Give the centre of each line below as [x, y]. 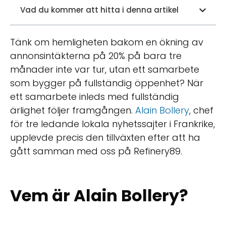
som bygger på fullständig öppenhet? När [107, 83]
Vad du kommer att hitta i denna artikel [99, 10]
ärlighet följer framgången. [73, 110]
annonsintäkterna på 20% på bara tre [96, 56]
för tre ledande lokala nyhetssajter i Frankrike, [112, 124]
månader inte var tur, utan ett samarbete [105, 69]
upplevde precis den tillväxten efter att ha [105, 137]
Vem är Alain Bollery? [99, 195]
